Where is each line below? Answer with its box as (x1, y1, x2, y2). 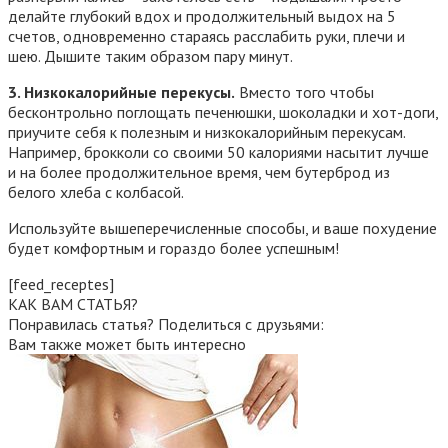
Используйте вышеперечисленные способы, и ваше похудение (8, 218, 437, 239)
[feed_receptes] (8, 274, 114, 295)
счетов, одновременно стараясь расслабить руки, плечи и (8, 26, 405, 47)
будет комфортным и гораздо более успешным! (8, 238, 339, 259)
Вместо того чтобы (235, 82, 374, 103)
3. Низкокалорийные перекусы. (8, 82, 235, 103)
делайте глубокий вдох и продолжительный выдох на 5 (8, 6, 396, 27)
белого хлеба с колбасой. (8, 182, 184, 203)
